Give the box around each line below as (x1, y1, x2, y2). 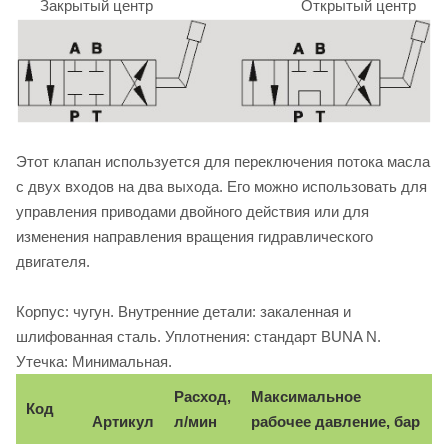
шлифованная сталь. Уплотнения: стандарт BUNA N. (16, 328, 381, 346)
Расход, (174, 388, 231, 406)
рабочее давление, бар (251, 413, 420, 431)
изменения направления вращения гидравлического (16, 228, 373, 246)
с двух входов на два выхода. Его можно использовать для (16, 178, 427, 196)
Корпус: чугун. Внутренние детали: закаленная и (16, 303, 351, 321)
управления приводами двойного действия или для (16, 203, 369, 221)
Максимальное (251, 388, 361, 406)
